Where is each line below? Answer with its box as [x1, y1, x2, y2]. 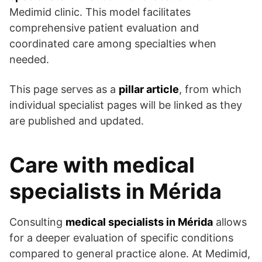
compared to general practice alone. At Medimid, [9, 247, 250, 260]
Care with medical [9, 152, 195, 178]
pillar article [119, 83, 179, 96]
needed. [9, 53, 49, 66]
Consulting [9, 216, 65, 229]
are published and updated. [9, 115, 144, 127]
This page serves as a [9, 83, 119, 96]
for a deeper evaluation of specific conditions [9, 232, 233, 244]
